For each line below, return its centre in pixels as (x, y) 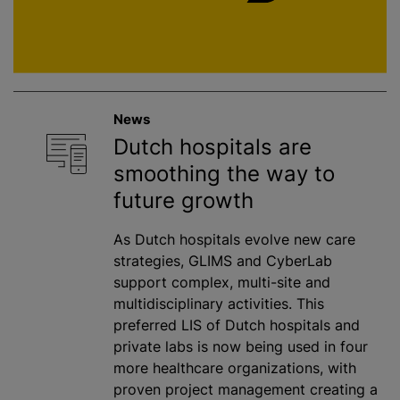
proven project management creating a (246, 389)
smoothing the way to (224, 173)
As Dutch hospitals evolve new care (234, 239)
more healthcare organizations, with (235, 367)
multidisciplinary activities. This (219, 303)
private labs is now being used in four (241, 346)
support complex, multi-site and (222, 282)
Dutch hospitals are (212, 146)
